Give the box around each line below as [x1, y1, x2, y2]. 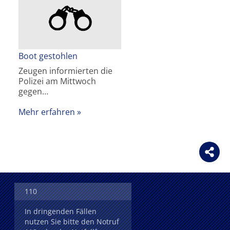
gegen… [18, 86, 48, 98]
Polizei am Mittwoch [18, 75, 96, 87]
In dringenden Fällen [25, 206, 97, 216]
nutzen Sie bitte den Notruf [25, 216, 119, 226]
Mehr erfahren [18, 106, 75, 118]
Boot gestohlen [18, 50, 78, 62]
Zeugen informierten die [18, 65, 112, 77]
